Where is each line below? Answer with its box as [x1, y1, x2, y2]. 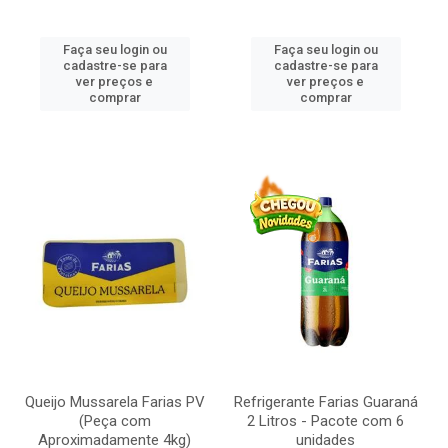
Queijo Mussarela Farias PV [24, 393, 205, 411]
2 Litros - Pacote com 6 [247, 412, 404, 430]
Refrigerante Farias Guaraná [233, 393, 418, 411]
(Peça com [78, 412, 151, 430]
